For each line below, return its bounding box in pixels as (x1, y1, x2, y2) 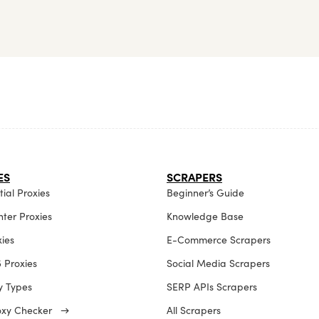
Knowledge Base (167, 210, 244, 224)
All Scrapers (167, 304, 221, 318)
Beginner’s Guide (167, 187, 244, 200)
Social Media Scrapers (167, 257, 270, 271)
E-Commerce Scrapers (167, 234, 271, 247)
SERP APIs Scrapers (167, 281, 257, 294)
